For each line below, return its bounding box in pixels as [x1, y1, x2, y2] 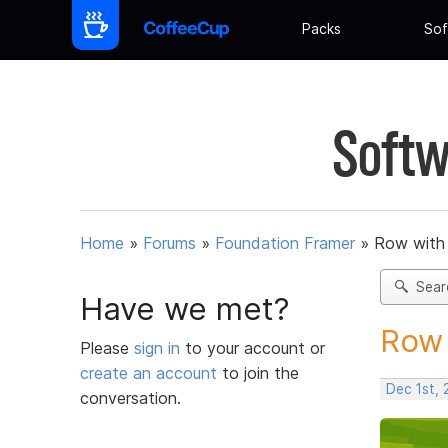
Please [80, 337, 134, 358]
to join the [217, 362, 299, 383]
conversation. [80, 387, 181, 408]
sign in [134, 337, 185, 358]
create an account [80, 362, 217, 383]
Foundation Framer [215, 233, 355, 254]
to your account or [185, 337, 325, 358]
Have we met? [80, 289, 290, 328]
